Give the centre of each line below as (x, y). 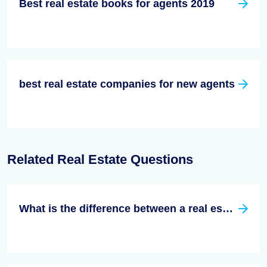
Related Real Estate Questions (100, 159)
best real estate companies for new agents (127, 84)
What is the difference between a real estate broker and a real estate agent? (228, 208)
